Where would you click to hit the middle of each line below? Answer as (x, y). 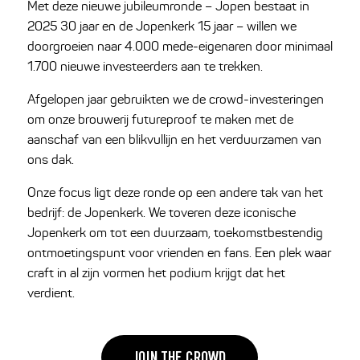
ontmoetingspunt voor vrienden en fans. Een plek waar (179, 253)
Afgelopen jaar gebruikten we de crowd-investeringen (175, 100)
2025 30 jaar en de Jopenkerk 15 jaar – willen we (162, 27)
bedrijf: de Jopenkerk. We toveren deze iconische (161, 213)
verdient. (51, 293)
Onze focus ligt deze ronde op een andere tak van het (175, 193)
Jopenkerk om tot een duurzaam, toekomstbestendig (175, 233)
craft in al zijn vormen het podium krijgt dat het (156, 273)
